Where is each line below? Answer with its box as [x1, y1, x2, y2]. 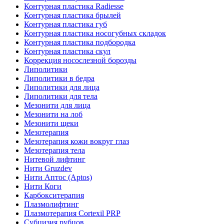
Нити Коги [24, 182, 61, 190]
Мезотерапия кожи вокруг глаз [24, 137, 129, 145]
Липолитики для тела [24, 92, 97, 100]
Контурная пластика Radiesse [24, 2, 123, 10]
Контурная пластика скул [24, 47, 110, 55]
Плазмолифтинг [24, 200, 79, 208]
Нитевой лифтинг [24, 155, 85, 163]
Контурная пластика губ [24, 20, 107, 28]
